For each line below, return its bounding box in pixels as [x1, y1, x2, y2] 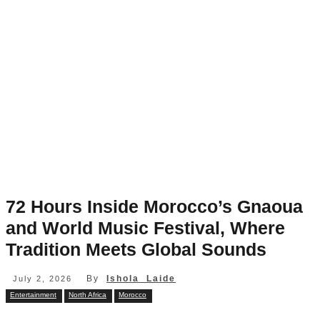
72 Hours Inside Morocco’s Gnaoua [6, 196, 303, 216]
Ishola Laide [106, 273, 176, 284]
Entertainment [10, 291, 56, 299]
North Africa [69, 291, 106, 299]
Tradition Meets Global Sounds [6, 239, 266, 259]
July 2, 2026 [13, 274, 72, 284]
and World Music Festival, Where [6, 218, 285, 238]
